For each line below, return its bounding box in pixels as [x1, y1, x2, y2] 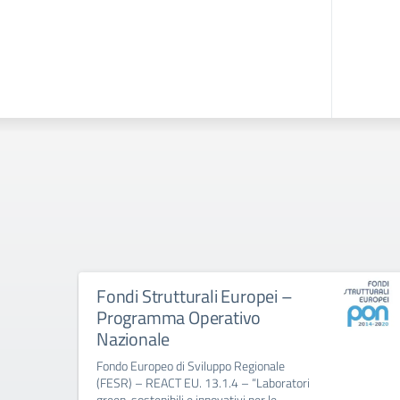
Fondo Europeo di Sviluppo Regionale [96, 356, 285, 375]
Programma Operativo [96, 304, 262, 331]
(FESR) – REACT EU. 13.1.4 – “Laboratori [96, 373, 310, 392]
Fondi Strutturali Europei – [96, 282, 293, 310]
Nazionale [96, 325, 171, 353]
